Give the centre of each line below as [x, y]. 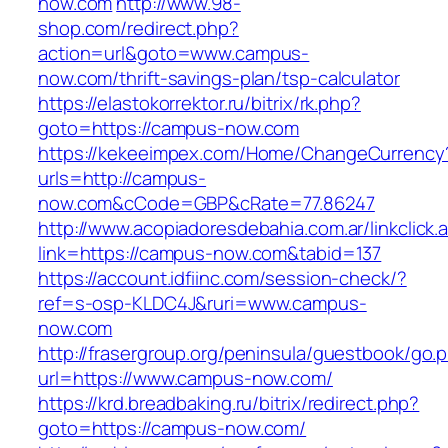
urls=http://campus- [122, 178]
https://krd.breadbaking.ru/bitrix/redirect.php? [229, 403]
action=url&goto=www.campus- [174, 53]
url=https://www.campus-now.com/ [185, 378]
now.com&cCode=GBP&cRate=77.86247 [206, 203]
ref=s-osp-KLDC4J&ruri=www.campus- [202, 303]
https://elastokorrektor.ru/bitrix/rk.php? [199, 103]
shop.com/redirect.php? [138, 28]
